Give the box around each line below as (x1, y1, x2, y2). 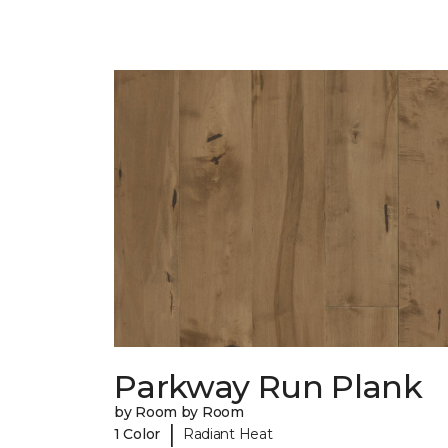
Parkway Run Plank (114, 367, 423, 407)
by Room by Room (114, 403, 244, 422)
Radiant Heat (182, 424, 273, 443)
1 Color (114, 424, 161, 443)
